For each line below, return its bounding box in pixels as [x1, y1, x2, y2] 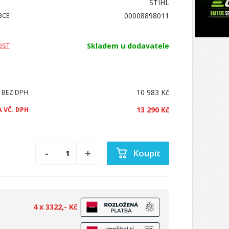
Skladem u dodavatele [86, 40, 169, 51]
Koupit [133, 147, 161, 159]
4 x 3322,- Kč [33, 201, 77, 212]
